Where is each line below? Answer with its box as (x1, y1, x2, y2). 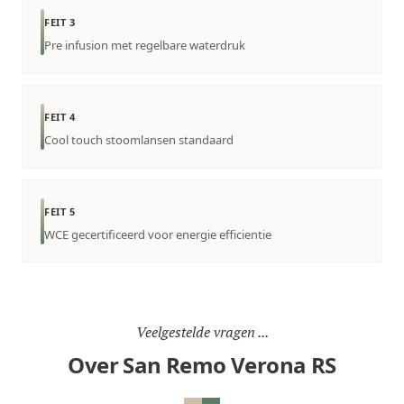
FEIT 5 (44, 205, 76, 218)
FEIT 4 (44, 110, 76, 124)
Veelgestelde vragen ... (135, 322, 269, 342)
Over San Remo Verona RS (68, 350, 336, 380)
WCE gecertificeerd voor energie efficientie (44, 226, 271, 243)
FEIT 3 (44, 15, 76, 29)
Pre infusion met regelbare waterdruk (44, 37, 245, 53)
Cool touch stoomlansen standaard (44, 132, 234, 148)
